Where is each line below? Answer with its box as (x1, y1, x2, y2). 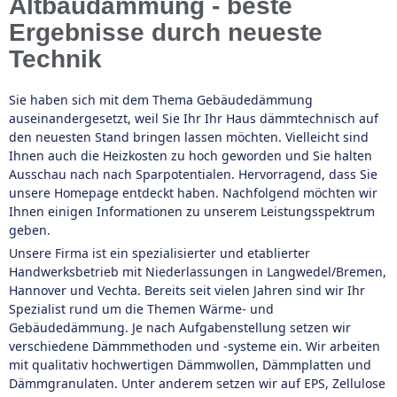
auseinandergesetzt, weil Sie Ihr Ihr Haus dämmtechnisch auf (9, 110, 378, 127)
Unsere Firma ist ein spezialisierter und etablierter (9, 245, 310, 261)
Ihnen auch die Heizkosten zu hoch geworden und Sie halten (9, 147, 372, 164)
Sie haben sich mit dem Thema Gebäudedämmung (9, 91, 313, 108)
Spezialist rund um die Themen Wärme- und (9, 300, 274, 317)
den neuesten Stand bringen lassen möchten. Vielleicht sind (9, 128, 369, 145)
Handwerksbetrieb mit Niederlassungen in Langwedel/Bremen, (9, 263, 386, 280)
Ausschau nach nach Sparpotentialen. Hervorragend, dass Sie (9, 166, 378, 183)
